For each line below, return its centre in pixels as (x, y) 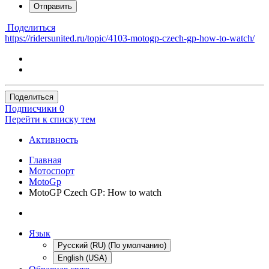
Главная (45, 160)
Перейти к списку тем (50, 119)
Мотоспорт (52, 171)
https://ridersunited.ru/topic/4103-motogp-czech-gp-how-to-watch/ (130, 38)
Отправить (53, 6)
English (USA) (82, 258)
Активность (53, 139)
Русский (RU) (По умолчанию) (112, 245)
